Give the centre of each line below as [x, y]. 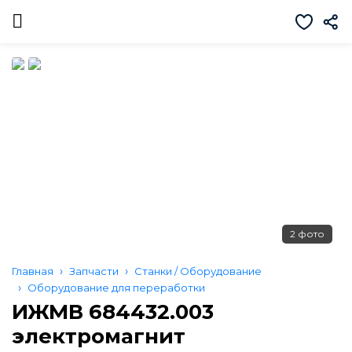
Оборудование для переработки [116, 288]
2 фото [307, 234]
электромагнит [99, 336]
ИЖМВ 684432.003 [113, 312]
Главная [33, 271]
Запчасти [94, 271]
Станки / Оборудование [198, 271]
